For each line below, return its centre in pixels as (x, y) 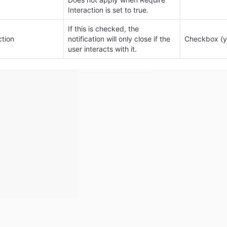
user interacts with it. (102, 49)
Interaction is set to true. (108, 10)
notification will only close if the (119, 39)
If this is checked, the (103, 29)
